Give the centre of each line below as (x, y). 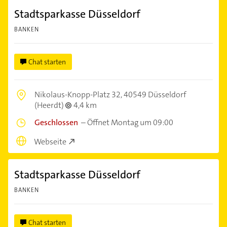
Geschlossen (56, 123)
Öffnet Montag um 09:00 (130, 123)
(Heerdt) (50, 105)
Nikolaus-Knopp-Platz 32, (79, 95)
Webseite (50, 142)
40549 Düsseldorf (155, 95)
